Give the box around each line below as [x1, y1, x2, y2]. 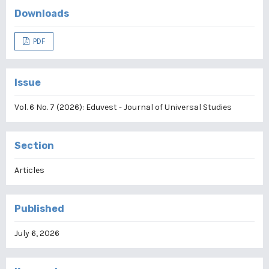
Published [14, 203, 64, 214]
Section [14, 140, 54, 151]
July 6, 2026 [14, 228, 59, 238]
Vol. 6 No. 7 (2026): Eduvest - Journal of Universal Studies [14, 102, 232, 112]
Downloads [14, 8, 69, 19]
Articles [14, 165, 44, 175]
